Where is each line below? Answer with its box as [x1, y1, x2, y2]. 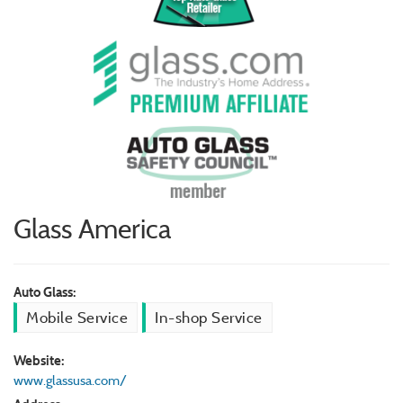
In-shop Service [155, 308, 263, 328]
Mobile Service [26, 308, 129, 328]
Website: [13, 352, 64, 370]
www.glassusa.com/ [13, 372, 127, 390]
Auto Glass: [13, 283, 76, 301]
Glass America [13, 212, 171, 246]
